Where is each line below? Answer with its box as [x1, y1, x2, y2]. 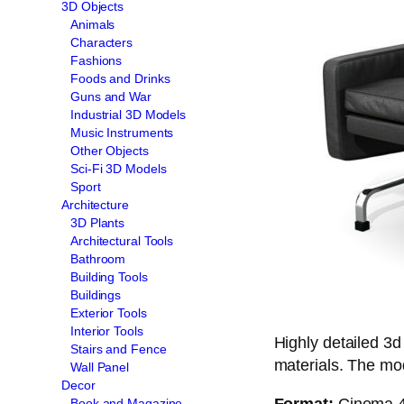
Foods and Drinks [70, 70, 170, 86]
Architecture [61, 197, 129, 212]
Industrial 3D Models [70, 106, 186, 122]
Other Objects [70, 142, 149, 158]
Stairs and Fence [70, 341, 167, 356]
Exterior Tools [70, 305, 147, 320]
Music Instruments [70, 124, 174, 140]
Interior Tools [70, 323, 143, 338]
